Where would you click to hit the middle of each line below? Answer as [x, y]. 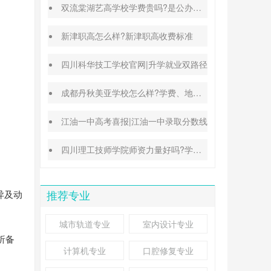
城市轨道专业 [85, 224]
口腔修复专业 [168, 250]
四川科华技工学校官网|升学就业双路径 [135, 64]
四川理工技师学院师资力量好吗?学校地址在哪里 [127, 149]
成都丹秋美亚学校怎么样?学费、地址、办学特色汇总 [127, 93]
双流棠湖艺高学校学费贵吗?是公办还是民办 [127, 7]
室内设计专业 [168, 224]
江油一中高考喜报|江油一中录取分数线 [135, 121]
